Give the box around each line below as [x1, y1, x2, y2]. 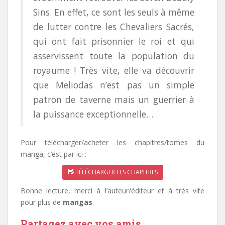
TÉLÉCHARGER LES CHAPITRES [73, 167, 158, 176]
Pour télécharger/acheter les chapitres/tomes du [21, 137, 204, 147]
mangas [63, 197, 92, 207]
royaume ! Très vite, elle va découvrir [33, 64, 194, 76]
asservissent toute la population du [33, 49, 194, 62]
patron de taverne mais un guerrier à [33, 93, 194, 105]
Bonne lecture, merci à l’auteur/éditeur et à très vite [21, 185, 204, 195]
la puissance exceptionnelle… [33, 107, 153, 120]
